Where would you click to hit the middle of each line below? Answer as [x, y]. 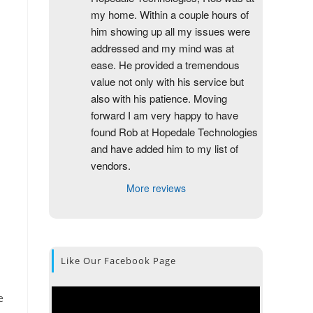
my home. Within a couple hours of [170, 14]
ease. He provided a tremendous [165, 65]
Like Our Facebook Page [118, 261]
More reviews [156, 188]
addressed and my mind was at [162, 48]
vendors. [111, 165]
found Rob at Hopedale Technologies [174, 132]
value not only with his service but [167, 81]
